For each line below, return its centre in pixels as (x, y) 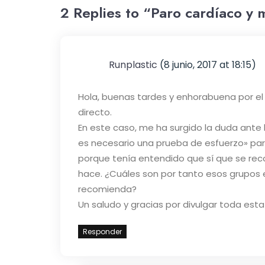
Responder (102, 232)
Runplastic (133, 65)
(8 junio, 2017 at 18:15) (208, 65)
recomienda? (107, 189)
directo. (95, 112)
